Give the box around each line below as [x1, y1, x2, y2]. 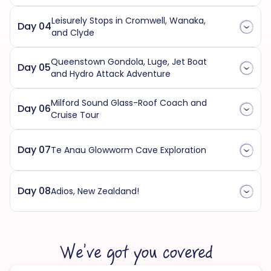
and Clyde [51, 27, 94, 39]
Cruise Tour [51, 109, 99, 122]
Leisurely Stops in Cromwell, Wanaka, [51, 15, 206, 27]
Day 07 [18, 143, 51, 157]
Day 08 [18, 184, 51, 198]
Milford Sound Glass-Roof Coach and [51, 97, 207, 109]
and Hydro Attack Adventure [51, 68, 171, 80]
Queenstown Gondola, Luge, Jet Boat [51, 56, 207, 68]
